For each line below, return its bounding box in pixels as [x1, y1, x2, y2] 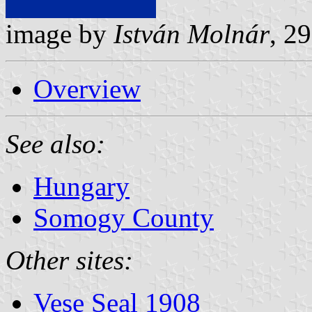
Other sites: [6, 244, 133, 275]
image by [6, 18, 114, 49]
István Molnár [114, 18, 270, 49]
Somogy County [33, 202, 214, 233]
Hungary [33, 171, 130, 201]
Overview [33, 73, 141, 104]
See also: [6, 128, 105, 159]
